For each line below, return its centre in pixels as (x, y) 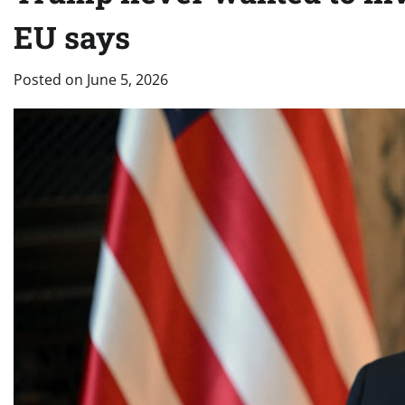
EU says (72, 37)
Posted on (50, 80)
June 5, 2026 (127, 80)
